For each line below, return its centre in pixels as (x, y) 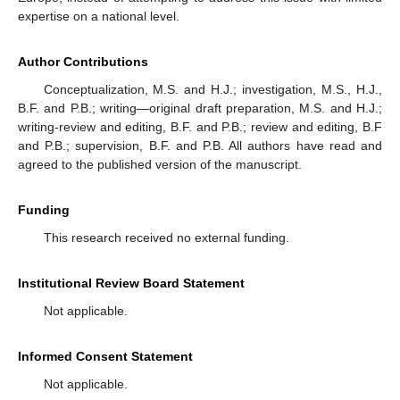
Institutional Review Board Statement (131, 283)
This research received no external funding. (166, 238)
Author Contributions (83, 62)
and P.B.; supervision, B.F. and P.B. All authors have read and (200, 146)
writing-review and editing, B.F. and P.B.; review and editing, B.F (200, 127)
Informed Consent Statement (105, 357)
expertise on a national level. (99, 17)
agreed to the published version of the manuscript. (160, 165)
